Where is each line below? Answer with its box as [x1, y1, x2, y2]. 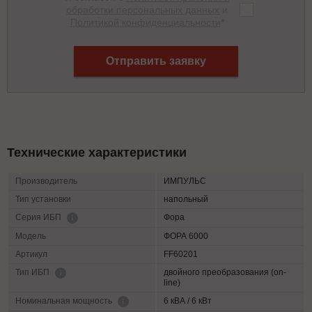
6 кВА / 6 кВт [164, 296, 212, 306]
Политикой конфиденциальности [70, 17, 221, 29]
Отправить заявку [106, 55, 206, 68]
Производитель [15, 176, 77, 187]
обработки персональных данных [66, 4, 219, 16]
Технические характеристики [7, 146, 187, 160]
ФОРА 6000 [164, 231, 208, 242]
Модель [15, 231, 46, 242]
